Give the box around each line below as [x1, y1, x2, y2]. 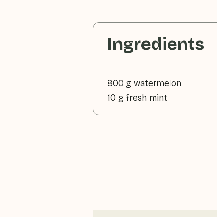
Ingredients [107, 34, 204, 55]
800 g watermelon [108, 78, 181, 89]
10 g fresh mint [108, 93, 167, 103]
